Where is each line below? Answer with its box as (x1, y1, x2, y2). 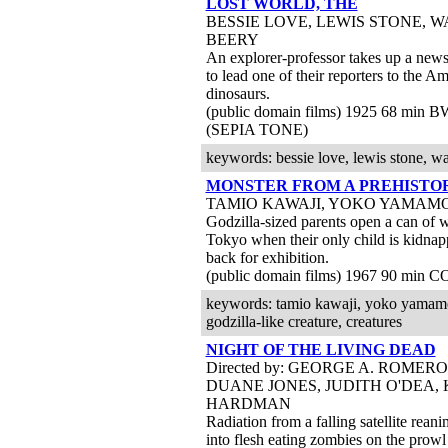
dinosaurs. (205, 85, 270, 102)
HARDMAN (205, 395, 291, 412)
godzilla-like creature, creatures (205, 313, 402, 330)
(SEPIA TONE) (205, 121, 308, 138)
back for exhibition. (205, 249, 329, 266)
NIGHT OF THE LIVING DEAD (205, 341, 436, 358)
